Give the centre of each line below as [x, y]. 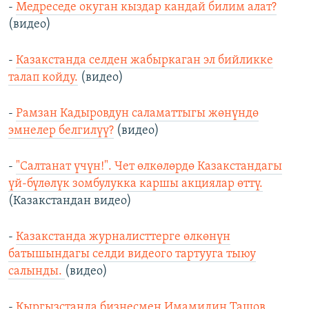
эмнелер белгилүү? [61, 131]
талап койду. [43, 78]
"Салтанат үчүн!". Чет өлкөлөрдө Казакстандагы [149, 167]
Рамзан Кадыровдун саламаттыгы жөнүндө [137, 114]
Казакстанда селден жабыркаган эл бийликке [144, 61]
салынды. [37, 272]
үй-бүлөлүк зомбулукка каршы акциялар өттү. [136, 184]
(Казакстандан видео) [70, 201]
